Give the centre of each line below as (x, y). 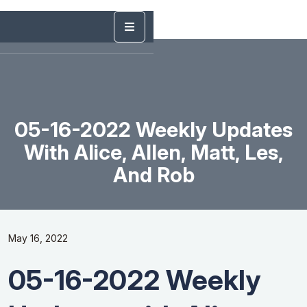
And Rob (153, 174)
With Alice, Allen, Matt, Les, (153, 152)
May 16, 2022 (38, 238)
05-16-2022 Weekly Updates (153, 129)
